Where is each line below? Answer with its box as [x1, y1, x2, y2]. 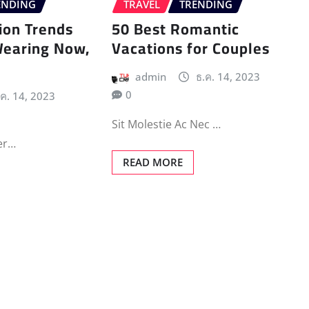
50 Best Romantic [111, 14, 239, 44]
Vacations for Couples [111, 34, 270, 63]
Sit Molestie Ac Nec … [111, 116, 221, 132]
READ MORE [122, 154, 183, 169]
